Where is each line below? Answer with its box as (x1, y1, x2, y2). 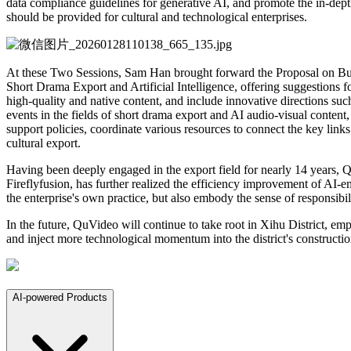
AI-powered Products (13, 291, 107, 304)
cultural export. (6, 136, 81, 150)
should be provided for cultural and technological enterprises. (6, 10, 307, 24)
